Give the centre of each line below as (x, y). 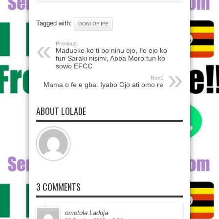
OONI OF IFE (93, 24)
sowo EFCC (74, 66)
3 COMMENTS (58, 187)
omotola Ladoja (87, 213)
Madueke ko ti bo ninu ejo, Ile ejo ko (111, 50)
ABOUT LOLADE (61, 111)
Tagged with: (55, 23)
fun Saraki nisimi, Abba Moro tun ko (110, 58)
